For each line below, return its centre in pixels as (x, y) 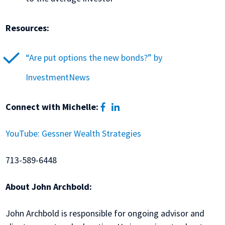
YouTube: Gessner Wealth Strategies (74, 134)
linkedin (134, 106)
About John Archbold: (49, 187)
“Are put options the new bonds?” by (94, 58)
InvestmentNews (58, 77)
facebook (123, 106)
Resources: (28, 28)
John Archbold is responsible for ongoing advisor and (105, 213)
